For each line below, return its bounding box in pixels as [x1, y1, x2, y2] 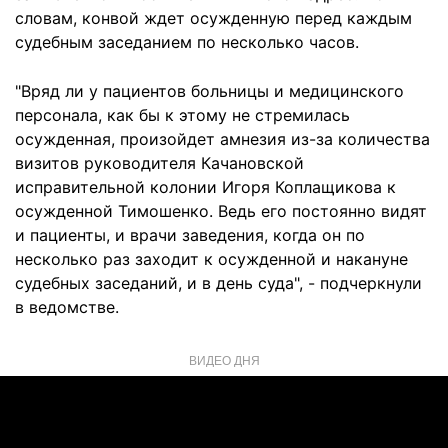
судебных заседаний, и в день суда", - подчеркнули [15, 273, 422, 293]
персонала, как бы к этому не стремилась [15, 105, 350, 125]
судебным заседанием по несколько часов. [15, 32, 359, 52]
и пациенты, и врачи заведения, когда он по [15, 225, 365, 245]
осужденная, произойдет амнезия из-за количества [15, 129, 430, 149]
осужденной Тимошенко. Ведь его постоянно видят [15, 201, 427, 221]
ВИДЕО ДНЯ [188, 351, 260, 368]
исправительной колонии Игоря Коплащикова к [15, 177, 396, 197]
